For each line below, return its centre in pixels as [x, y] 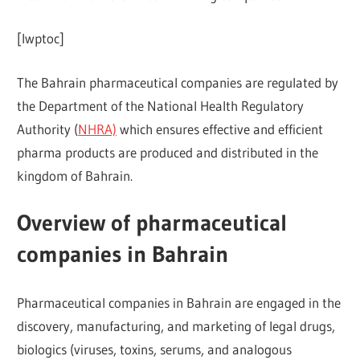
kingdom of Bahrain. [75, 175]
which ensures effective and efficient [220, 129]
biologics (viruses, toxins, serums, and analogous [155, 349]
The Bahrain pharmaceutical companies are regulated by [178, 82]
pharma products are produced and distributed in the [168, 152]
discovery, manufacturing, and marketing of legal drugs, [176, 325]
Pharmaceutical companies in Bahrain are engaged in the [179, 302]
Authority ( [48, 129]
